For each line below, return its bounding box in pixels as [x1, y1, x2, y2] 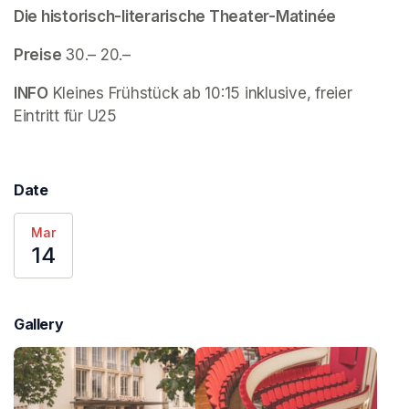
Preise [14, 46, 66, 65]
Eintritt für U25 [14, 107, 117, 126]
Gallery [14, 315, 64, 334]
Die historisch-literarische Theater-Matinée [14, 7, 337, 26]
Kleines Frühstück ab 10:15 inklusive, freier [47, 84, 352, 103]
